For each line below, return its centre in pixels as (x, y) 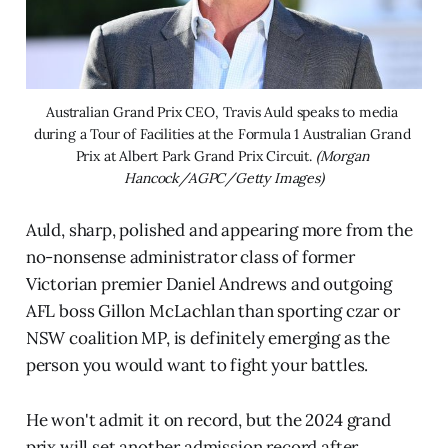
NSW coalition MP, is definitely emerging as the (207, 337)
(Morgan (342, 155)
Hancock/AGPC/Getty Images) (224, 177)
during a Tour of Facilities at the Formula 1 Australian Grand (222, 133)
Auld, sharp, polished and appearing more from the (219, 229)
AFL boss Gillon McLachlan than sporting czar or (212, 310)
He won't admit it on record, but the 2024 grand (208, 419)
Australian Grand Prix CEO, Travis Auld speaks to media (222, 111)
